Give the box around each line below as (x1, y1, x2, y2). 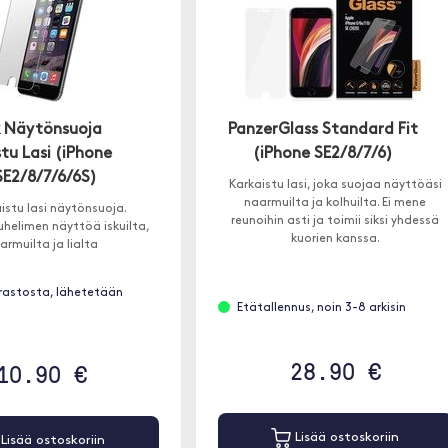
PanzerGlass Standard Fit (228, 122, 419, 138)
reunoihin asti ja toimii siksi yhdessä (231, 215, 440, 227)
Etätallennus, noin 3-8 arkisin (236, 302, 406, 314)
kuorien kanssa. (290, 233, 380, 245)
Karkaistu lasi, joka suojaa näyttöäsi (228, 179, 442, 191)
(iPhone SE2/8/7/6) (253, 146, 394, 162)
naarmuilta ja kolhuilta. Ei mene (244, 197, 427, 209)
